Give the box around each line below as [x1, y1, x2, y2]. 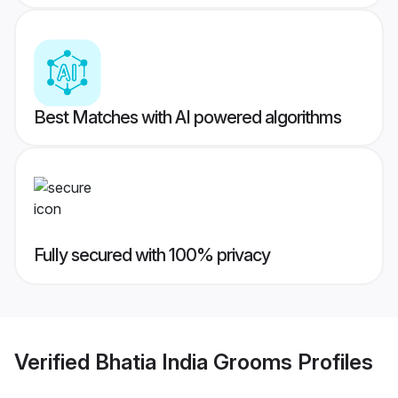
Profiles [292, 348, 373, 375]
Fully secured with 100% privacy [34, 244, 270, 267]
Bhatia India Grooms [95, 348, 292, 375]
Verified [14, 348, 95, 375]
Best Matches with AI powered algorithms [34, 107, 341, 129]
